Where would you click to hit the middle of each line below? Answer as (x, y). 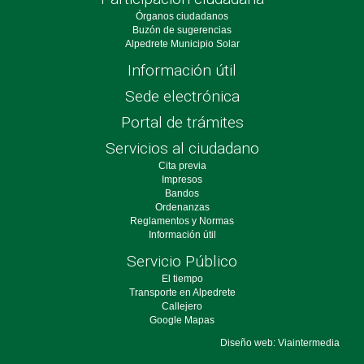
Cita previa (182, 165)
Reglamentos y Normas (182, 221)
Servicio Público (182, 261)
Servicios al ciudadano (182, 148)
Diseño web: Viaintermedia (280, 342)
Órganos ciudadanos (182, 16)
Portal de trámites (182, 122)
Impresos (182, 179)
